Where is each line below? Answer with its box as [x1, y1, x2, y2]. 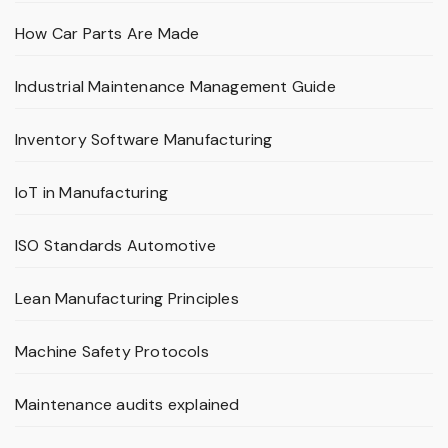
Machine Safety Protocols [15, 341, 209, 363]
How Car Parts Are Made [15, 23, 200, 45]
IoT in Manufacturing [15, 182, 168, 204]
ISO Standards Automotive [15, 235, 216, 257]
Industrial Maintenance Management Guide [15, 76, 336, 98]
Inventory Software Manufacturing [15, 129, 273, 151]
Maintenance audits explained [15, 394, 240, 416]
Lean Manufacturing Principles [15, 288, 239, 310]
